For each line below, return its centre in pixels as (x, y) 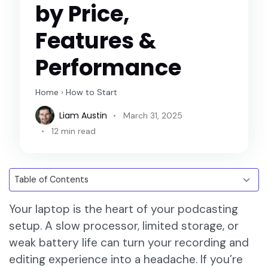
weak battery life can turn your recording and (129, 243)
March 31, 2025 (153, 115)
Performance (109, 68)
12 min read (74, 131)
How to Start (92, 92)
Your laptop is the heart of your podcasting (124, 209)
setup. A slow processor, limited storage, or (124, 226)
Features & (96, 41)
